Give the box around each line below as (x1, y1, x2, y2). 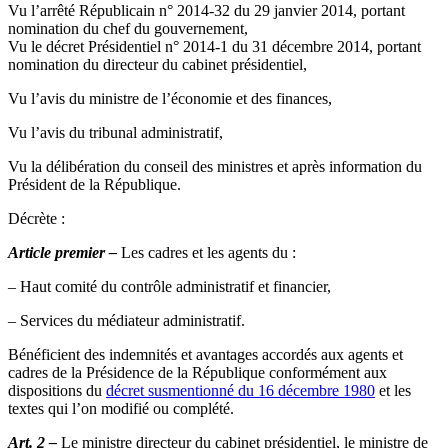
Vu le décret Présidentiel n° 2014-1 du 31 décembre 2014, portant (8, 37, 421, 55)
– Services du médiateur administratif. (8, 311, 245, 329)
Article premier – (8, 243, 117, 261)
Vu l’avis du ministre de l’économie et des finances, (8, 89, 332, 107)
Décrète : (8, 209, 65, 227)
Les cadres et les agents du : (117, 243, 296, 261)
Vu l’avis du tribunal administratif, (8, 123, 223, 141)
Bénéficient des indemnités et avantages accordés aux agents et (8, 345, 403, 363)
